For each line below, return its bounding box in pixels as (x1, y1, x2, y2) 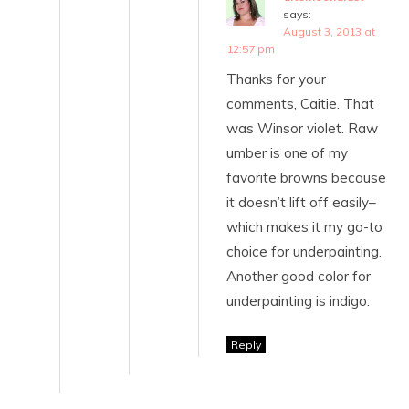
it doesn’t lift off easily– (226, 193, 376, 211)
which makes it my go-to (226, 217, 383, 236)
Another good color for (226, 267, 371, 285)
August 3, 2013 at (283, 24, 375, 38)
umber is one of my (226, 143, 348, 162)
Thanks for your (226, 69, 326, 88)
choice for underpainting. (226, 242, 382, 260)
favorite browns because (226, 168, 386, 186)
